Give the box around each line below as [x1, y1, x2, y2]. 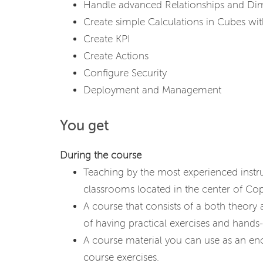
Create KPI [83, 33, 130, 45]
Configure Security [83, 68, 167, 79]
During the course [60, 150, 141, 161]
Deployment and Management [83, 85, 221, 96]
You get [60, 118, 109, 134]
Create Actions [83, 50, 149, 62]
